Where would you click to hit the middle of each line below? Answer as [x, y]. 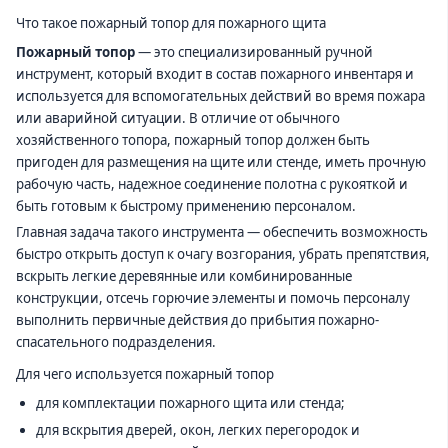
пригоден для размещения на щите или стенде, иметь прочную [221, 161]
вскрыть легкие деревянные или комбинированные [184, 276]
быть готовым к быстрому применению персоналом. [186, 205]
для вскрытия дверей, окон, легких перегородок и [197, 429]
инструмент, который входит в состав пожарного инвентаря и [215, 73]
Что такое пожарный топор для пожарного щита [171, 23]
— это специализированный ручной [254, 51]
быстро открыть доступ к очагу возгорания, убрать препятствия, [223, 254]
